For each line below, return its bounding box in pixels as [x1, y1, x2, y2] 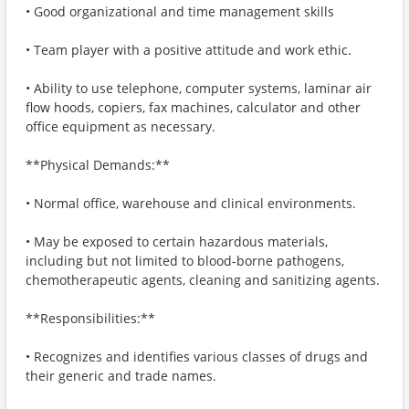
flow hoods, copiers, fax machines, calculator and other [26, 99, 361, 116]
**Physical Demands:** [26, 156, 170, 173]
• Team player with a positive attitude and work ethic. [26, 41, 351, 58]
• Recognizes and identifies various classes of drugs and [26, 348, 368, 365]
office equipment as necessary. [26, 118, 215, 135]
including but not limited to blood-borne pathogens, [26, 252, 344, 269]
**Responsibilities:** [26, 309, 155, 327]
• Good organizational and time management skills [26, 3, 334, 20]
